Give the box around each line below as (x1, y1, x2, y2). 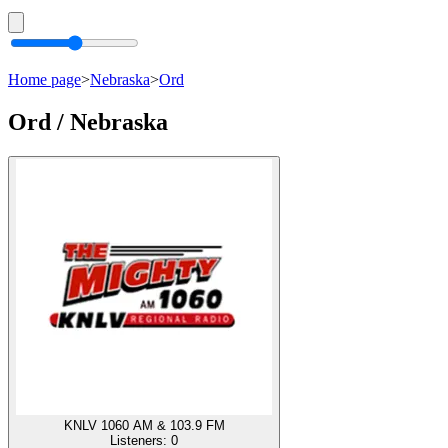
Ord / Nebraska (8, 108, 168, 135)
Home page (8, 71, 81, 88)
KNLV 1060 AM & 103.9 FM (63, 417, 225, 433)
